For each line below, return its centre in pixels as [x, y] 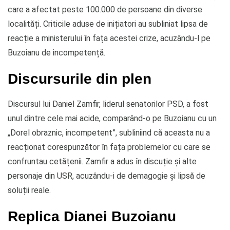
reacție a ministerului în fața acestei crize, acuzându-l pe [109, 38]
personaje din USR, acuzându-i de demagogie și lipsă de [107, 176]
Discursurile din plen [80, 78]
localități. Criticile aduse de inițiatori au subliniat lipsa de [108, 24]
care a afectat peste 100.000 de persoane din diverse [105, 9]
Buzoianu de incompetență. [56, 52]
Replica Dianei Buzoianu [92, 216]
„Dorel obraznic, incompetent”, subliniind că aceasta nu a [109, 132]
